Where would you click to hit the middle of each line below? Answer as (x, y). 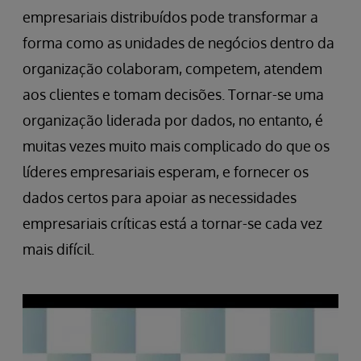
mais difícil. (58, 249)
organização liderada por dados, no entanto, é (173, 120)
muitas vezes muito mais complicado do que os (176, 145)
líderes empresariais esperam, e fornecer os (166, 171)
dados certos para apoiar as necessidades (160, 197)
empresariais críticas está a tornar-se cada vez (172, 223)
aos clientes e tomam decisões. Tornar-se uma (173, 94)
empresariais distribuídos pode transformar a (170, 17)
